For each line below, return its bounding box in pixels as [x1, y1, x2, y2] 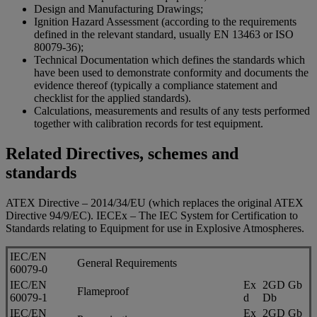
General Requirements [77, 256, 177, 269]
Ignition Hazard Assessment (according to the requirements [34, 16, 296, 28]
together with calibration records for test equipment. [34, 117, 263, 130]
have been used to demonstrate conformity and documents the [34, 67, 309, 79]
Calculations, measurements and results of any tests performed [34, 105, 310, 117]
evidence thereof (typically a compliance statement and [34, 79, 277, 92]
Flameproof [77, 284, 129, 297]
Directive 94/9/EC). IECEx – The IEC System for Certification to [6, 209, 298, 221]
